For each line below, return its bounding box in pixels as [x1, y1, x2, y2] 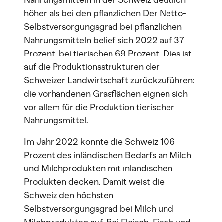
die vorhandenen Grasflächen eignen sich [24, 88, 188, 99]
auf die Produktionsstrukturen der [24, 61, 160, 72]
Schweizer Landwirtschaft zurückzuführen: [24, 75, 195, 86]
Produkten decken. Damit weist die [24, 176, 165, 187]
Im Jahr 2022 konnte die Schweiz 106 [24, 136, 175, 147]
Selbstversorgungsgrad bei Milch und [24, 203, 173, 214]
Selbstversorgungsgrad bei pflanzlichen [24, 21, 182, 32]
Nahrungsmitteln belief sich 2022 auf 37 [24, 35, 184, 46]
